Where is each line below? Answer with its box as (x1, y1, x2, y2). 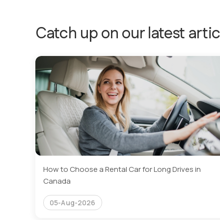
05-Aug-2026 (50, 198, 96, 208)
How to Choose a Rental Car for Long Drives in (43, 164, 201, 175)
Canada (43, 176, 71, 187)
